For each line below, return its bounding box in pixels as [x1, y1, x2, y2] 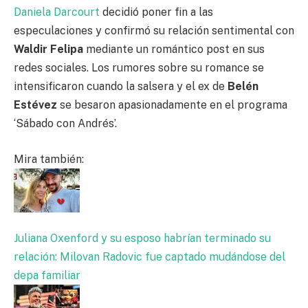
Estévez [14, 98, 60, 112]
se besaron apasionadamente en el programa [60, 98, 287, 112]
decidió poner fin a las [102, 5, 213, 19]
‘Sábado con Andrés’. [14, 117, 117, 131]
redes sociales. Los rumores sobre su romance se [14, 61, 264, 75]
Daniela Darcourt [14, 5, 102, 19]
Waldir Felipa [14, 43, 86, 56]
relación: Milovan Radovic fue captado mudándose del [14, 250, 285, 264]
